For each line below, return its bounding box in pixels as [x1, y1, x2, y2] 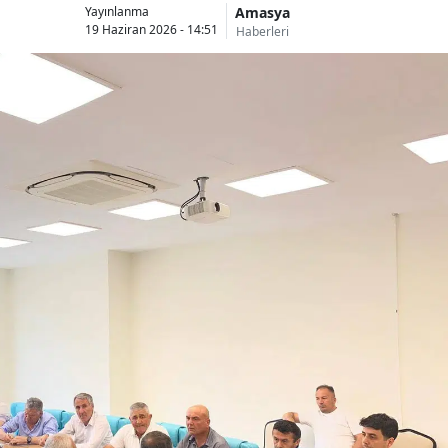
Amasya [235, 2, 290, 22]
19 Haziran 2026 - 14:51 [85, 21, 218, 39]
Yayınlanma [85, 3, 149, 21]
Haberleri [236, 22, 289, 40]
